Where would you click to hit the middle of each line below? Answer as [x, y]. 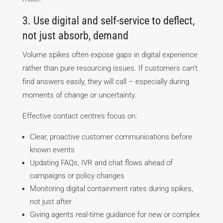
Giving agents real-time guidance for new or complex [114, 215]
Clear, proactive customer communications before [111, 137]
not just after [51, 202]
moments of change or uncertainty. [79, 95]
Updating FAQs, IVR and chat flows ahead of [101, 163]
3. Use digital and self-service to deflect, [108, 21]
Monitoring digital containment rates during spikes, [111, 189]
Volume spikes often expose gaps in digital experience [110, 55]
